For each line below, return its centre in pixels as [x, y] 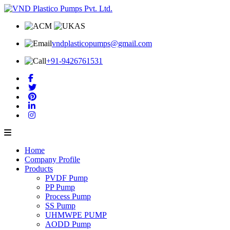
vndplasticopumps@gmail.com [102, 43]
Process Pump [68, 196]
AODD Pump [68, 224]
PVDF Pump [66, 178]
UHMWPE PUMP [76, 215]
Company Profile [52, 159]
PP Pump [60, 187]
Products [39, 169]
